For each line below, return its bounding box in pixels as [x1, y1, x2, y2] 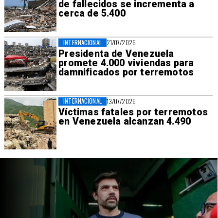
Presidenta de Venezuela [58, 48, 174, 59]
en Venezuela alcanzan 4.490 [58, 116, 191, 127]
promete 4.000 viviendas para [58, 57, 194, 69]
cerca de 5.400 [58, 8, 126, 19]
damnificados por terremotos [58, 66, 194, 78]
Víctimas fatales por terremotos [58, 107, 208, 118]
